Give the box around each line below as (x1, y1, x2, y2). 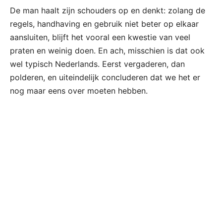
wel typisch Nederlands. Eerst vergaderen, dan (10, 59, 185, 69)
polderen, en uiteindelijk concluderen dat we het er (10, 72, 200, 83)
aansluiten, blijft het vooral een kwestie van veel (10, 32, 190, 43)
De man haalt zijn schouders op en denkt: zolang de (10, 5, 205, 16)
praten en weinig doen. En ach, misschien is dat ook (10, 46, 205, 56)
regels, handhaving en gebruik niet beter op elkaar (10, 19, 199, 29)
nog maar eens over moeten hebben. (10, 86, 148, 96)
